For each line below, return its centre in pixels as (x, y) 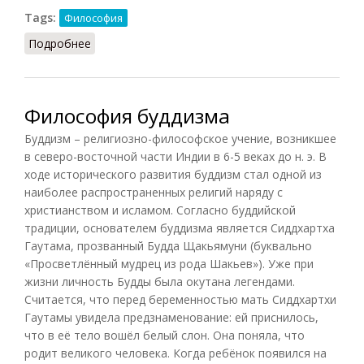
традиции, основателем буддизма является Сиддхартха (180, 227)
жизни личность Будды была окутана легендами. (160, 281)
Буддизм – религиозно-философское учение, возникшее (180, 138)
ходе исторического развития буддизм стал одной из (173, 174)
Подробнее (60, 43)
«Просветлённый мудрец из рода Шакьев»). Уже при (169, 263)
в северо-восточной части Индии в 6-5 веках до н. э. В (175, 156)
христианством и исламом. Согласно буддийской (160, 210)
